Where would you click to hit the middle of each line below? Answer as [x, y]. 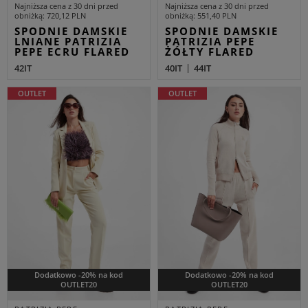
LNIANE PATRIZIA [68, 41]
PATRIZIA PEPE [210, 41]
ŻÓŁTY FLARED [210, 52]
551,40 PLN [217, 15]
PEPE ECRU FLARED [72, 52]
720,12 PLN [66, 15]
